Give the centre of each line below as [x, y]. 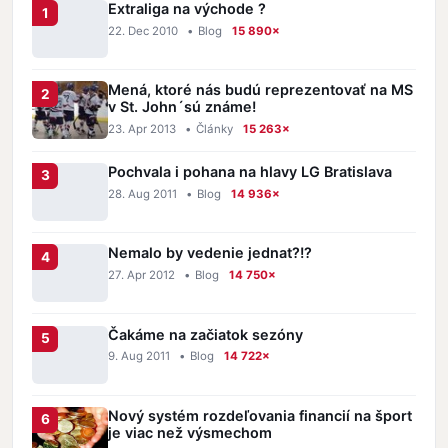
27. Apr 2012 [142, 275]
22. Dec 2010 [143, 30]
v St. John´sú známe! [182, 107]
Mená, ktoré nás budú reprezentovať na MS [261, 90]
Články [215, 129]
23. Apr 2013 [142, 129]
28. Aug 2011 [143, 193]
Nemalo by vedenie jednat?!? [210, 253]
